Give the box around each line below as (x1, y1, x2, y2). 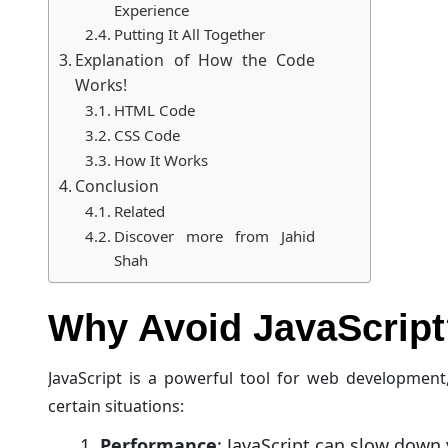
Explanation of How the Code (75, 49, 315, 72)
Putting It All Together (114, 24, 266, 45)
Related (114, 201, 166, 222)
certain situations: (48, 395, 184, 418)
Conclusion (75, 175, 160, 198)
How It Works (114, 150, 209, 171)
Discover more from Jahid (114, 226, 315, 247)
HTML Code (114, 100, 196, 121)
